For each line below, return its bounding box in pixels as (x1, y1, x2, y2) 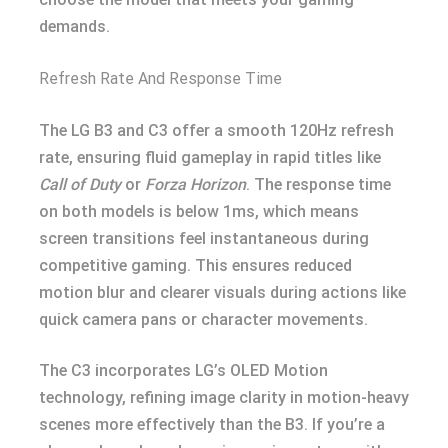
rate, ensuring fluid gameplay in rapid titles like (39, 148, 381, 167)
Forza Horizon (145, 175, 246, 194)
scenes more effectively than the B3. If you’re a (39, 415, 385, 434)
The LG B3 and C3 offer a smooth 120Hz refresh (39, 121, 394, 140)
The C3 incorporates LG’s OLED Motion (39, 361, 328, 380)
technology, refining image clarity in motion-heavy (39, 388, 409, 407)
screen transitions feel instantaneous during (39, 229, 369, 248)
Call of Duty (39, 175, 121, 194)
